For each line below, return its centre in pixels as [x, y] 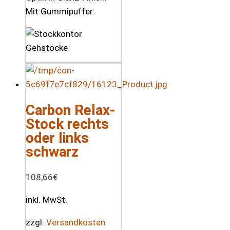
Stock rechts [67, 124]
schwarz [52, 152]
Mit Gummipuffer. [60, 11]
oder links [57, 138]
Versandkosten [76, 223]
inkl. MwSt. [46, 200]
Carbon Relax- [71, 110]
